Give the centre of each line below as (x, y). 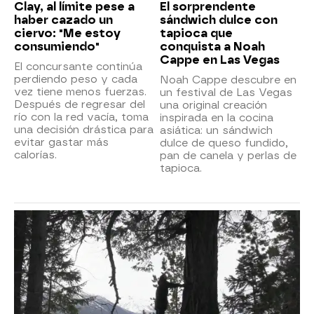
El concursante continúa (78, 66)
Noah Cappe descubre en (228, 80)
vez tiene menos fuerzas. (80, 91)
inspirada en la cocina (217, 117)
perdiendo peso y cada (76, 79)
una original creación (213, 105)
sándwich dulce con (219, 20)
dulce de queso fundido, (224, 143)
